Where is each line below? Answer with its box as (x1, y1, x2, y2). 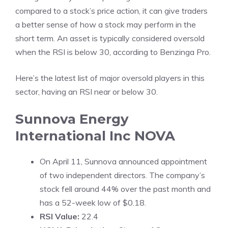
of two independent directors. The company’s (40, 170, 205, 180)
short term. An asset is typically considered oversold (15, 33, 205, 43)
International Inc (15, 128, 134, 144)
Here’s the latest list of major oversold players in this (15, 73, 205, 83)
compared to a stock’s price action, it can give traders (15, 6, 208, 16)
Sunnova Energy (15, 111, 129, 127)
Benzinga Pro (160, 47, 209, 57)
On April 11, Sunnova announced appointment (40, 156, 207, 166)
